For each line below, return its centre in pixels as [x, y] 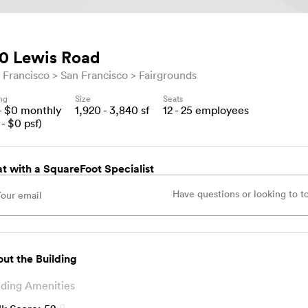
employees [221, 110]
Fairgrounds [168, 75]
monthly [40, 110]
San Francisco [95, 75]
